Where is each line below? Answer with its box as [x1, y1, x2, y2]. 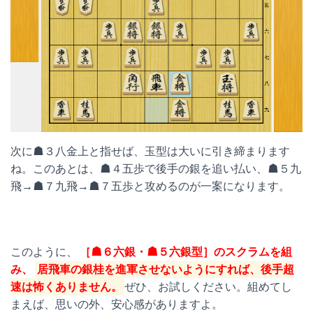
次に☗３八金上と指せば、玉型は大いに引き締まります [10, 145, 290, 158]
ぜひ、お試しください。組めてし [124, 280, 293, 293]
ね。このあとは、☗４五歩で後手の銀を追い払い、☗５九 [10, 162, 301, 175]
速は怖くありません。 [10, 280, 122, 293]
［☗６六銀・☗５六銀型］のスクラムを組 [80, 245, 293, 259]
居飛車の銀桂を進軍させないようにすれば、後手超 [37, 263, 295, 276]
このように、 [10, 245, 78, 259]
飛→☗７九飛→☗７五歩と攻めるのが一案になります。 [10, 180, 290, 193]
